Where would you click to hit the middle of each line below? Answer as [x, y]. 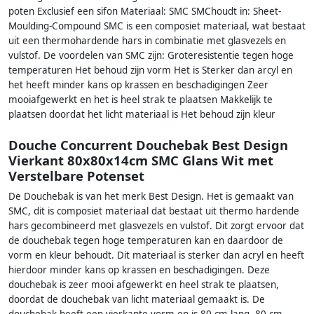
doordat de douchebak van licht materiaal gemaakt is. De [137, 300]
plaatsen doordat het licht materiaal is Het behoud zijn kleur [142, 114]
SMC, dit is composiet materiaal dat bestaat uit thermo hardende [154, 211]
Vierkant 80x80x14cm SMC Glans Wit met [141, 161]
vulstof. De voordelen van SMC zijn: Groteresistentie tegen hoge [151, 55]
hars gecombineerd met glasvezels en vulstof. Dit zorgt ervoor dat [156, 226]
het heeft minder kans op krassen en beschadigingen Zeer [138, 84]
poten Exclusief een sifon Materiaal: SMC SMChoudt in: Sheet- [145, 11]
